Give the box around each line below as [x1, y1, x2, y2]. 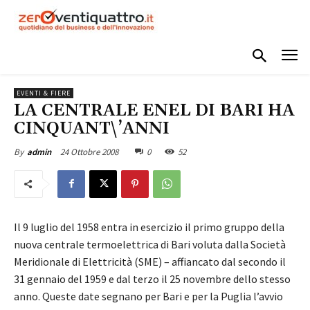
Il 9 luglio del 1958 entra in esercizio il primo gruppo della [14, 219, 284, 234]
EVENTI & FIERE [17, 88, 71, 98]
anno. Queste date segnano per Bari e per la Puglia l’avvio [14, 289, 283, 303]
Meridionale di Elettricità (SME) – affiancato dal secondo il [14, 254, 286, 268]
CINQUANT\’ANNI [14, 118, 170, 139]
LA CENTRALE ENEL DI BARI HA [14, 100, 295, 121]
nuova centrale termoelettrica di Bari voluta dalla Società [14, 237, 286, 251]
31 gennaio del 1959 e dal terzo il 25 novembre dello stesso [14, 271, 291, 286]
